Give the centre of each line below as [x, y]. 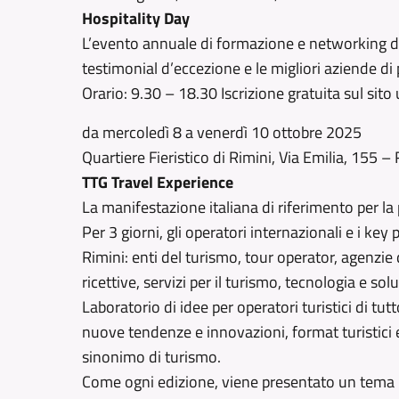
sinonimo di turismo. [151, 357]
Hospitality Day [136, 18]
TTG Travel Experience [158, 182]
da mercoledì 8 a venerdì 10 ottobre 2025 [222, 132]
